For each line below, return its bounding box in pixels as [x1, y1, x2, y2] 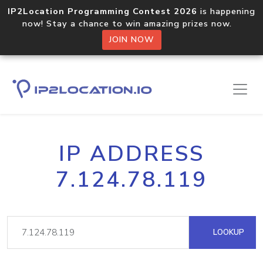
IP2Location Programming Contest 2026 [8, 5, 197, 17]
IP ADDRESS [59, 139, 204, 168]
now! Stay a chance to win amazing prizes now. [22, 18, 241, 29]
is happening [197, 5, 255, 17]
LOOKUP [211, 227, 244, 238]
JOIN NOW [109, 34, 154, 45]
